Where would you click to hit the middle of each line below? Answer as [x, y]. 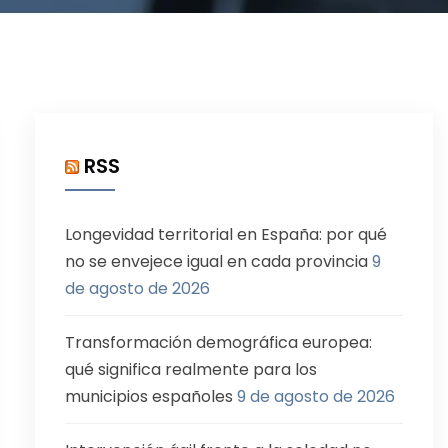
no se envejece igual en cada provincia [216, 261]
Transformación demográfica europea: [218, 342]
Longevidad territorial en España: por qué [226, 234]
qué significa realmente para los [191, 369]
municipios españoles [149, 396]
